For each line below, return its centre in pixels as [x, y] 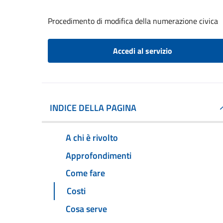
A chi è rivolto [92, 137]
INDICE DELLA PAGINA [93, 108]
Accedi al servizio [142, 51]
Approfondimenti [99, 155]
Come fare [85, 173]
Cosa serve [86, 209]
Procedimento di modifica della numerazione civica [133, 21]
